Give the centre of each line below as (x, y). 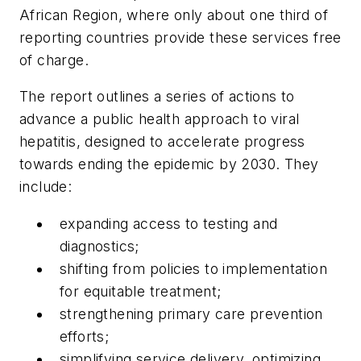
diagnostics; (100, 246)
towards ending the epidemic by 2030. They (169, 164)
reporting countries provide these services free (180, 37)
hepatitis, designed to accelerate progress (162, 142)
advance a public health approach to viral (160, 119)
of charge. (54, 60)
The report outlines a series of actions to (157, 97)
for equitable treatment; (141, 291)
